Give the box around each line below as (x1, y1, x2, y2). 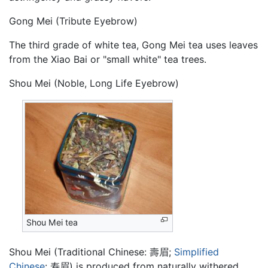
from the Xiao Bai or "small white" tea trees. (9, 53, 206, 65)
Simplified (174, 245, 219, 258)
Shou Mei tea (26, 217, 78, 227)
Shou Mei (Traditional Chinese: (9, 245, 150, 258)
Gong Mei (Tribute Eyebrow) (9, 15, 138, 27)
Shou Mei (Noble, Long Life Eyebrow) (9, 77, 179, 89)
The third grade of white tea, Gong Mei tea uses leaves (9, 39, 258, 51)
